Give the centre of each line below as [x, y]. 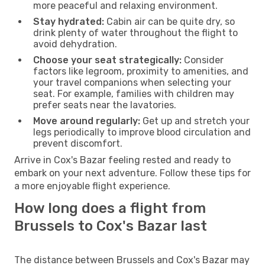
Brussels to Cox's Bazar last [111, 226]
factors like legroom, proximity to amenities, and [141, 71]
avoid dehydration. [75, 44]
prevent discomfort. [78, 143]
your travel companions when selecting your [132, 82]
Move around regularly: [87, 121]
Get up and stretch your [195, 121]
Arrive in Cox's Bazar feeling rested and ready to [122, 160]
